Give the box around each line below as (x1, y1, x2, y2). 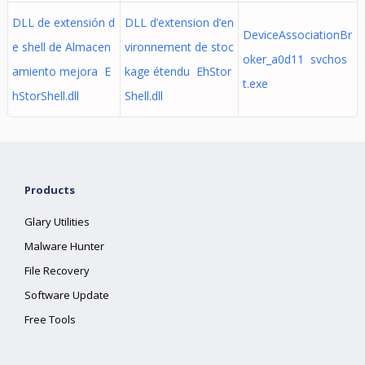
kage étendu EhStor (124, 64, 231, 79)
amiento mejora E (11, 64, 111, 79)
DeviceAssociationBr (242, 27, 352, 42)
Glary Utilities (24, 214, 90, 229)
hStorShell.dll (11, 88, 79, 103)
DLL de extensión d (11, 15, 115, 30)
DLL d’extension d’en (124, 15, 234, 30)
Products (24, 182, 76, 197)
